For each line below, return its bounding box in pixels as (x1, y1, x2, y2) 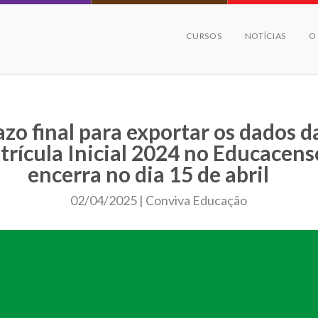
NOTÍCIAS (244, 31, 287, 41)
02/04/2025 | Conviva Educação (70, 192, 248, 208)
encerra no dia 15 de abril (27, 161, 269, 187)
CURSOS (186, 31, 222, 41)
